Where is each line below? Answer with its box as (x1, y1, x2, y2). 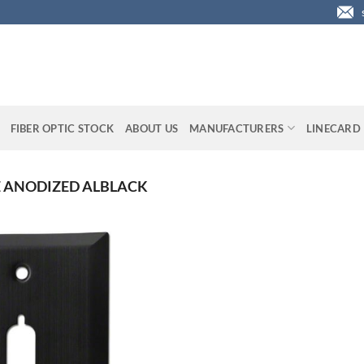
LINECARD (305, 121, 361, 135)
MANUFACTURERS (189, 121, 284, 135)
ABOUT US (125, 121, 179, 135)
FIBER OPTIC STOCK (10, 121, 115, 135)
